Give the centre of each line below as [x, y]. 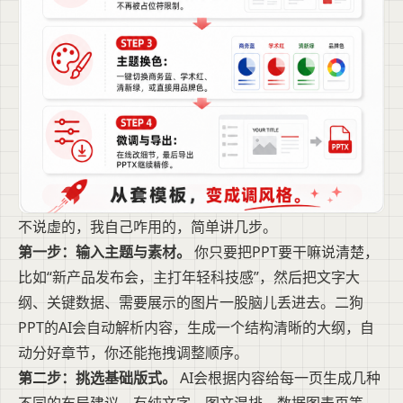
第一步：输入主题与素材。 [104, 251]
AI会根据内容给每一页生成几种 [278, 377]
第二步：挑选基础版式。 [97, 377]
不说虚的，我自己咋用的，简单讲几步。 [148, 226]
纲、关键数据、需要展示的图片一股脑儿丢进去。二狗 [191, 302]
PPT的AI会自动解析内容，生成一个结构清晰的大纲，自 [196, 327]
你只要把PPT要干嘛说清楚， [285, 251]
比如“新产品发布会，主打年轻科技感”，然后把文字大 [189, 277]
